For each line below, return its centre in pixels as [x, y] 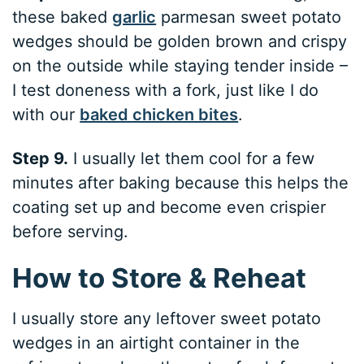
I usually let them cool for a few [192, 159]
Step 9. [41, 159]
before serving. [71, 232]
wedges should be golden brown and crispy [180, 42]
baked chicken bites [159, 115]
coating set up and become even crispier [169, 208]
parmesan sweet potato [249, 17]
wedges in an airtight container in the [156, 342]
